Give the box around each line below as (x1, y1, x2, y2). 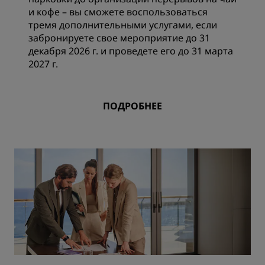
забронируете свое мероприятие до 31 (28, 31, 210, 44)
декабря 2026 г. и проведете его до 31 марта (28, 44, 233, 57)
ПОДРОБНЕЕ (103, 99, 162, 112)
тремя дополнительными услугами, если (28, 18, 217, 31)
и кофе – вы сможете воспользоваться (28, 5, 208, 18)
